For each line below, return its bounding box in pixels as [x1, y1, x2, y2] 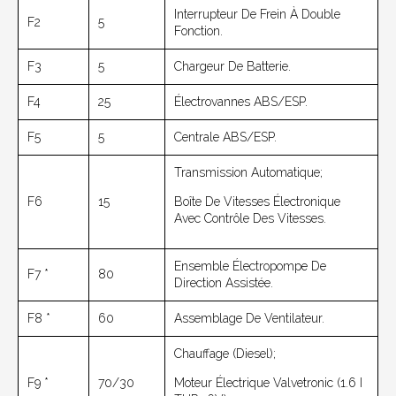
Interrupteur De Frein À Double [174, 7, 340, 22]
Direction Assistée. [174, 276, 273, 291]
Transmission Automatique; [174, 165, 323, 180]
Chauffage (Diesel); [174, 346, 276, 362]
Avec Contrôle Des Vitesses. [174, 211, 326, 226]
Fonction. [174, 24, 223, 39]
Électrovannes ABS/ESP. [174, 95, 308, 110]
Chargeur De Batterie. [174, 59, 291, 74]
